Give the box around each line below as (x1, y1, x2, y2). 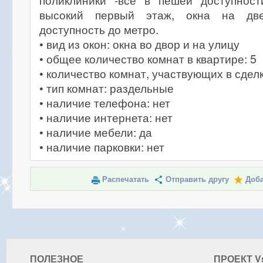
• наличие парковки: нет (39, 139, 164, 155)
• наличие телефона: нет (39, 95, 170, 111)
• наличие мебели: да (39, 124, 152, 140)
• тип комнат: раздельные (39, 80, 174, 96)
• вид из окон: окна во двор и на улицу (39, 36, 240, 52)
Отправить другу (165, 175, 229, 184)
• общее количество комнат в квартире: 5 (39, 50, 257, 67)
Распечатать (102, 175, 149, 184)
